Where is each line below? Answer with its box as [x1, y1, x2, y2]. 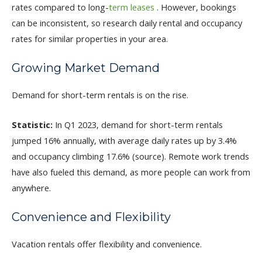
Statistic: [12, 118, 53, 130]
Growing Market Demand [12, 61, 160, 75]
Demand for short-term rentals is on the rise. [12, 89, 188, 101]
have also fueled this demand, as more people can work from [12, 166, 250, 178]
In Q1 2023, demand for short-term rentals [53, 118, 223, 130]
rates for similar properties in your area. [12, 32, 168, 44]
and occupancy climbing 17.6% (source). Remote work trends [12, 150, 249, 162]
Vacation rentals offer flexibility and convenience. [12, 237, 202, 250]
